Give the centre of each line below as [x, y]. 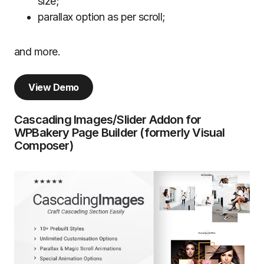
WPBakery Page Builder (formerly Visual [120, 132]
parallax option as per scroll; [102, 16]
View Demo [54, 87]
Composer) [44, 145]
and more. [37, 51]
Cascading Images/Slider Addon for [108, 119]
